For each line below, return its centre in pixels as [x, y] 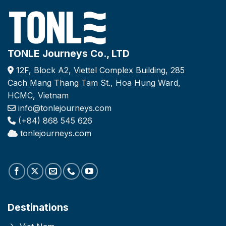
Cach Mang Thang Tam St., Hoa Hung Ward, [94, 83]
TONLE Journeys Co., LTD [69, 53]
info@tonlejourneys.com [65, 108]
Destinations [38, 208]
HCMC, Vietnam [38, 96]
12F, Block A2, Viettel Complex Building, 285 [99, 70]
